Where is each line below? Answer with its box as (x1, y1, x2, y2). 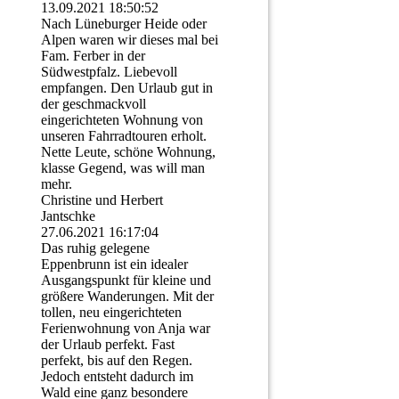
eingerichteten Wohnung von (41, 112, 203, 128)
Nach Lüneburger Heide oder (41, 16, 207, 32)
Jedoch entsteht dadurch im (41, 369, 193, 385)
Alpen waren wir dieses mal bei (41, 32, 218, 48)
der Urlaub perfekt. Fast (41, 337, 175, 353)
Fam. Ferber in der (41, 48, 145, 64)
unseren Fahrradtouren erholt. (41, 128, 207, 144)
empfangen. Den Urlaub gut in (41, 80, 213, 96)
